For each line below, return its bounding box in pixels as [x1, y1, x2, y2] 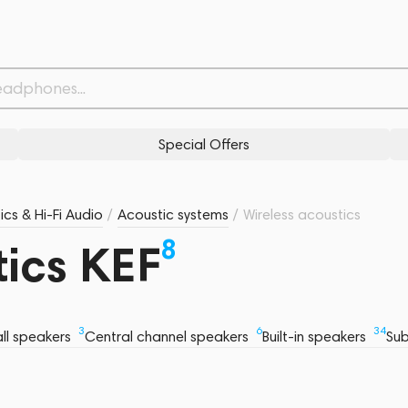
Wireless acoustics [243, 206, 361, 223]
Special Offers [158, 136, 250, 153]
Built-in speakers [262, 328, 370, 346]
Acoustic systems [117, 206, 229, 223]
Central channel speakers [85, 328, 252, 346]
